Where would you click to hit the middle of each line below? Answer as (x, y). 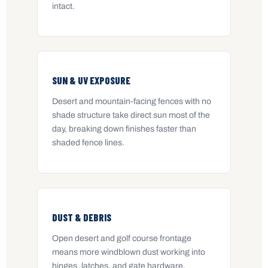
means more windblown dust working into (129, 252)
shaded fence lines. (88, 143)
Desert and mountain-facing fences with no (132, 102)
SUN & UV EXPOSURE (91, 80)
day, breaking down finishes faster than (124, 129)
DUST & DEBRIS (82, 217)
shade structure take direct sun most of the (131, 115)
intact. (63, 6)
